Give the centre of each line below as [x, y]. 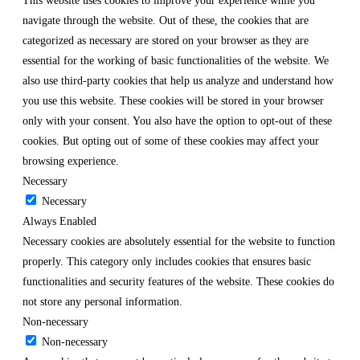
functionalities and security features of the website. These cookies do [178, 281]
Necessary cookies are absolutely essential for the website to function [179, 241]
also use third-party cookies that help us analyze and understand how [178, 80]
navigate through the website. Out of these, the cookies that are [166, 20]
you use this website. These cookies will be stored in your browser [173, 100]
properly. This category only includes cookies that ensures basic [167, 261]
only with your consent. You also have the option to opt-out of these [177, 121]
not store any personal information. [102, 301]
